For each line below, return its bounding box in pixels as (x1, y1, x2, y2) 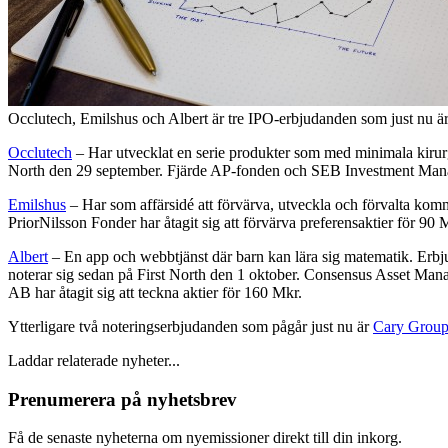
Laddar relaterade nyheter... (8, 351, 180, 369)
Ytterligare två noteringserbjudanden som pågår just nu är (8, 317, 373, 335)
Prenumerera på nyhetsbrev (8, 388, 237, 410)
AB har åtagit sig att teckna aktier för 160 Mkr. (8, 283, 302, 301)
